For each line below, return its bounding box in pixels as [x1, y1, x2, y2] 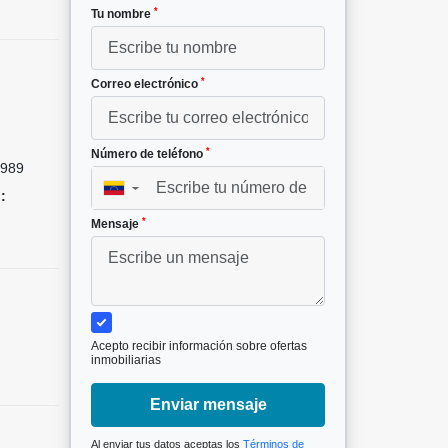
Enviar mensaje [149, 396, 267, 414]
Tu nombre [91, 7, 154, 22]
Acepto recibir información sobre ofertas [91, 339, 307, 354]
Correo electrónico [91, 77, 201, 92]
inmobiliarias [91, 353, 161, 368]
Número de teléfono [91, 147, 206, 162]
